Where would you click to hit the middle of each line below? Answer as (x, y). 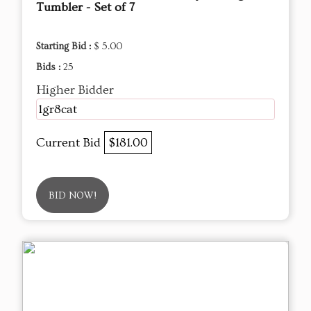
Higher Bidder (75, 90)
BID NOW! (73, 195)
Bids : (50, 67)
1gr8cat (58, 109)
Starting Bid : (65, 46)
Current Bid (70, 142)
